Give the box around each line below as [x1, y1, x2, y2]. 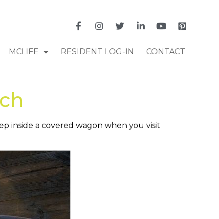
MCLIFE [8, 46, 39, 56]
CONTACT [146, 46, 185, 56]
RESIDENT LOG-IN [60, 46, 134, 56]
